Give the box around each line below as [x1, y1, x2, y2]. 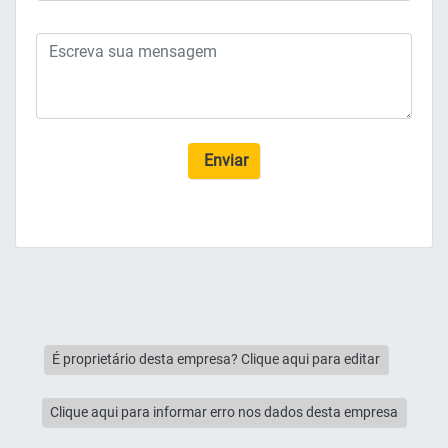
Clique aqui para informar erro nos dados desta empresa [50, 403, 398, 420]
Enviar [200, 150, 248, 170]
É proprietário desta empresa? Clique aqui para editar [52, 350, 380, 367]
